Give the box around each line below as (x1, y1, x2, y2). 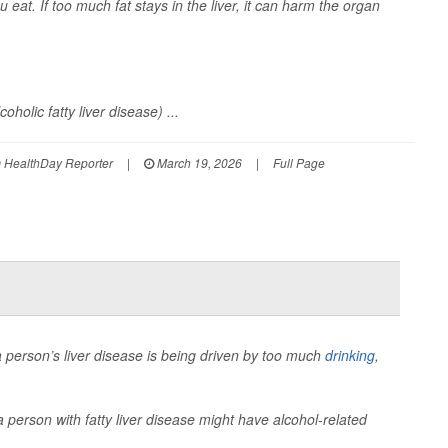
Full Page (272, 154, 325, 171)
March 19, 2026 (153, 154, 242, 171)
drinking (324, 345, 375, 365)
